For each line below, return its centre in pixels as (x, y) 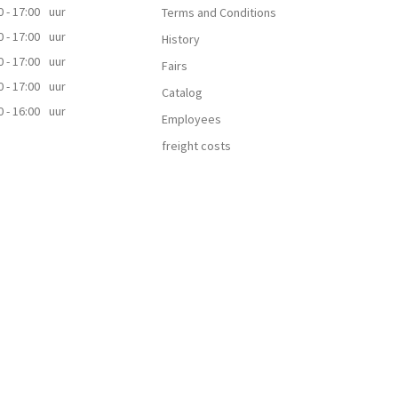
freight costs (197, 146)
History (181, 39)
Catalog (183, 92)
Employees (192, 119)
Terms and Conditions (219, 12)
